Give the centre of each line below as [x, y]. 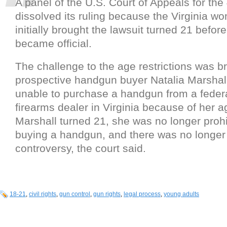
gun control [75, 194]
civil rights [43, 194]
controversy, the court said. [81, 148]
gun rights [107, 194]
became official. [53, 44]
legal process [142, 194]
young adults [181, 194]
